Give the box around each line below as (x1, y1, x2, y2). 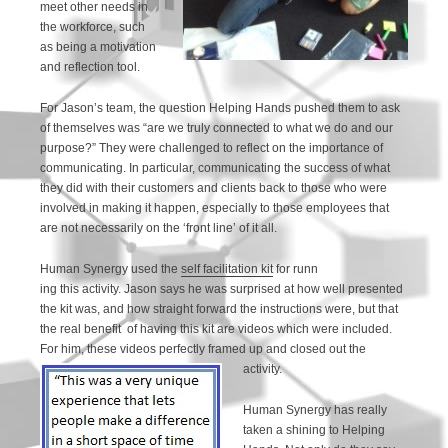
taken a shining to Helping (243, 422, 386, 437)
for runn (273, 261, 319, 276)
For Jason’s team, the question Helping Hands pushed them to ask (40, 100, 401, 115)
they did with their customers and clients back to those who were (40, 180, 388, 195)
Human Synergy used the (40, 261, 182, 276)
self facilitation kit (181, 261, 274, 276)
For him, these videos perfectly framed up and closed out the (40, 341, 367, 356)
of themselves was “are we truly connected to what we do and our (40, 120, 394, 135)
